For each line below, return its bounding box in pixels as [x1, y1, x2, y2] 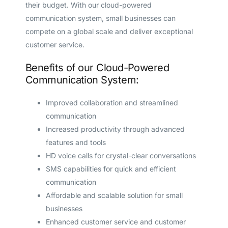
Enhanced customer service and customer [45, 217, 186, 226]
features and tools [45, 138, 106, 147]
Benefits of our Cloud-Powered [25, 62, 169, 74]
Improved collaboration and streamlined [45, 98, 178, 107]
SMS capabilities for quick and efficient [45, 164, 176, 174]
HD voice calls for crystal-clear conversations [45, 151, 196, 160]
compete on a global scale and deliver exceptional [25, 27, 193, 36]
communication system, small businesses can [25, 14, 176, 23]
